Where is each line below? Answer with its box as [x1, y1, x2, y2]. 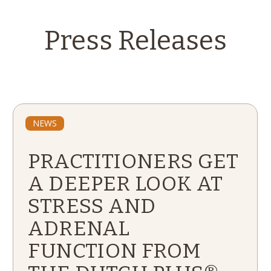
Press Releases [44, 25, 227, 57]
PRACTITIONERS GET [28, 149, 239, 174]
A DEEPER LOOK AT [28, 171, 223, 196]
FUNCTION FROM [28, 238, 201, 263]
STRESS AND [28, 194, 156, 218]
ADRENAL [28, 216, 130, 241]
